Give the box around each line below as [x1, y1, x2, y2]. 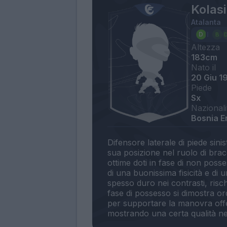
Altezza [191, 42, 220, 52]
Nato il [191, 62, 216, 72]
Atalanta [191, 17, 221, 26]
